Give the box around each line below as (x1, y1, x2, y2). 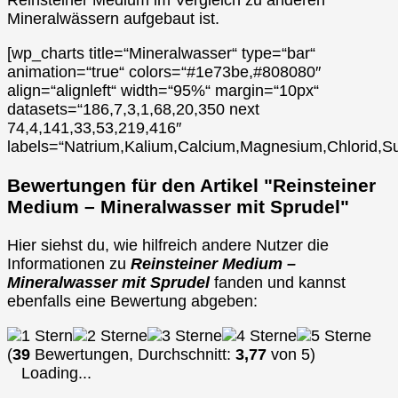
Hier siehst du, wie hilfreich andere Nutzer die (7, 236, 329, 255)
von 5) (267, 346, 315, 364)
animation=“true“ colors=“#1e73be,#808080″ (7, 62, 321, 81)
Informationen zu (7, 255, 131, 274)
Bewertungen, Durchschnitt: (30, 346, 235, 364)
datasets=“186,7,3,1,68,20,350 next (7, 99, 259, 118)
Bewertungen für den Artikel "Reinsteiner (7, 174, 376, 195)
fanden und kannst (210, 274, 346, 292)
